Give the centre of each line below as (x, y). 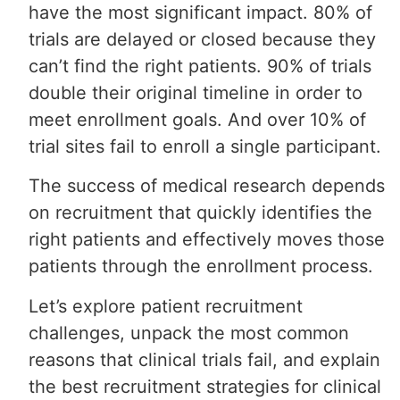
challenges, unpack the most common (189, 333)
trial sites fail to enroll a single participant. (205, 146)
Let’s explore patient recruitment (166, 306)
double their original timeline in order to (196, 92)
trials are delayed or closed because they (203, 39)
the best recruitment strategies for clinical (205, 386)
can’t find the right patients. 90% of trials (200, 66)
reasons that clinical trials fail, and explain (205, 359)
